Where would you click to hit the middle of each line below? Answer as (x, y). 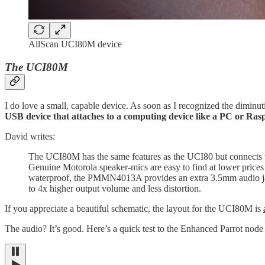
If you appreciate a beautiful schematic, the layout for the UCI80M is (134, 209)
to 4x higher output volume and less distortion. (115, 189)
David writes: (30, 137)
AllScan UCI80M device (75, 44)
